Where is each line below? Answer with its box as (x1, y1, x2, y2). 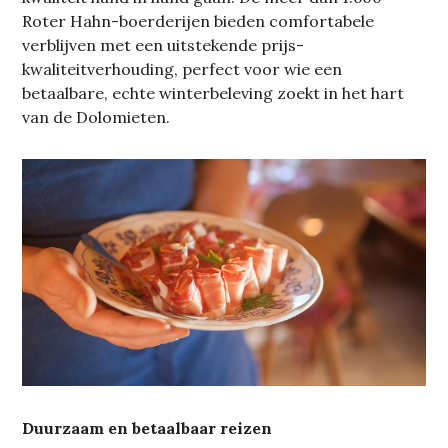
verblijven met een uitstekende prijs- (22, 35, 305, 55)
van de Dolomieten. (22, 107, 175, 127)
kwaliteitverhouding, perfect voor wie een (22, 59, 343, 79)
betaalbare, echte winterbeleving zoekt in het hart (22, 83, 405, 103)
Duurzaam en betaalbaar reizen (22, 418, 273, 439)
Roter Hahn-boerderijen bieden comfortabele (22, 11, 375, 31)
